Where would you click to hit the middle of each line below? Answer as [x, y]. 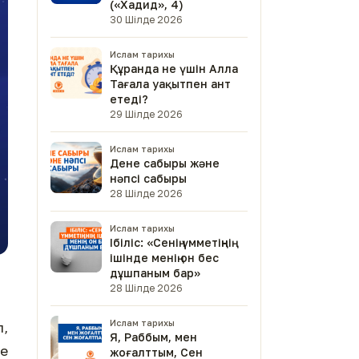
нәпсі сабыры [148, 178]
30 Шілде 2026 [146, 20]
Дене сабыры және [165, 163]
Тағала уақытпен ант [170, 84]
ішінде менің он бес [164, 258]
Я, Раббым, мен [153, 337]
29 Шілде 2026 [146, 114]
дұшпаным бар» [155, 273]
